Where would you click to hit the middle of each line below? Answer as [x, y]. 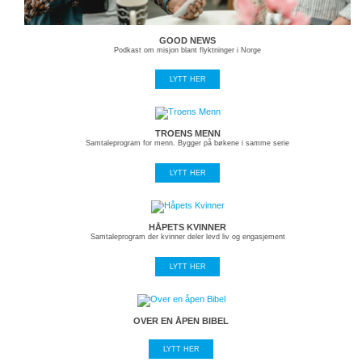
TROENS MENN [187, 134]
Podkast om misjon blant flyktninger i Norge [188, 50]
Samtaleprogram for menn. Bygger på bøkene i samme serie [188, 143]
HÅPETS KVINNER [188, 227]
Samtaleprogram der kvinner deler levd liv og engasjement [187, 237]
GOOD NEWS [188, 40]
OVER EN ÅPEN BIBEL [181, 320]
